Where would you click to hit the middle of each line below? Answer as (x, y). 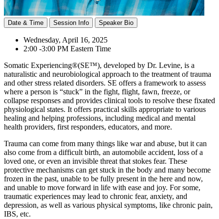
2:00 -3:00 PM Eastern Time (67, 48)
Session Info (71, 22)
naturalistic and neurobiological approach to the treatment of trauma (108, 74)
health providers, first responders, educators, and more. (88, 127)
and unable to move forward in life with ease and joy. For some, (102, 187)
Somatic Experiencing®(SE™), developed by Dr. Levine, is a (99, 65)
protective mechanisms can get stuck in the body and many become (107, 170)
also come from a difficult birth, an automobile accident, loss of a (103, 152)
